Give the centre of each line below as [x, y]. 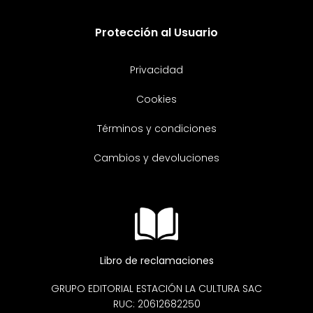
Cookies [156, 100]
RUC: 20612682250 [156, 304]
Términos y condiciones [156, 129]
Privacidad [156, 70]
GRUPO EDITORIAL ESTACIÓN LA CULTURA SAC [156, 289]
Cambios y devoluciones [156, 158]
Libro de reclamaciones [156, 261]
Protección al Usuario [156, 33]
